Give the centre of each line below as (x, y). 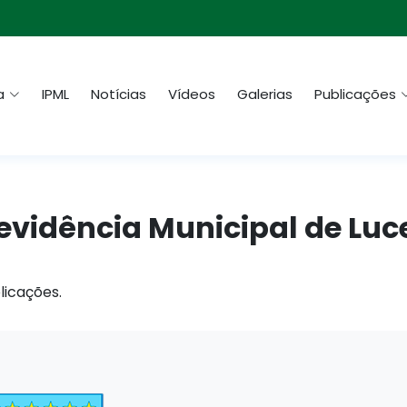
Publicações (355, 94)
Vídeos (192, 94)
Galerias (265, 94)
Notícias (119, 94)
